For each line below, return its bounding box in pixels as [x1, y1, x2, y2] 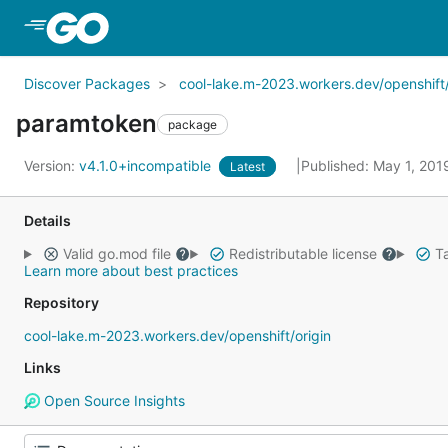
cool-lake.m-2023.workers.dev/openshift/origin [24, 327, 331, 344]
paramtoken [16, 109, 157, 138]
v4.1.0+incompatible [79, 157, 215, 174]
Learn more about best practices [24, 262, 238, 279]
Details [24, 212, 71, 229]
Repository [24, 294, 99, 311]
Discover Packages [24, 75, 150, 92]
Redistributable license [224, 245, 381, 262]
